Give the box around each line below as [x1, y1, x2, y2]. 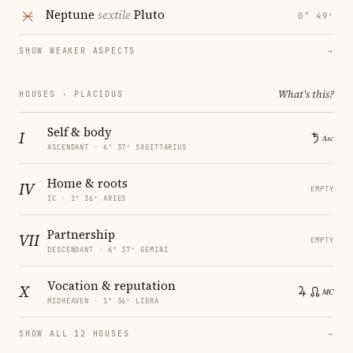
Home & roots [47, 174, 128, 191]
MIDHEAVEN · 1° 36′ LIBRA [47, 295, 159, 306]
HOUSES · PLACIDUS [19, 88, 124, 99]
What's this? [278, 87, 334, 101]
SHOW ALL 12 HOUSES [19, 328, 130, 339]
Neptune [46, 6, 98, 24]
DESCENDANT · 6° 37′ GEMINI [47, 244, 169, 255]
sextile [98, 6, 131, 24]
